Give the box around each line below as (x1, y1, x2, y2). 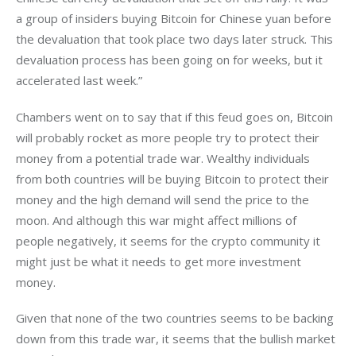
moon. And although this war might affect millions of (16, 211, 300, 228)
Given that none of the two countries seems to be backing (16, 310, 337, 327)
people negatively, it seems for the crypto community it (16, 232, 323, 249)
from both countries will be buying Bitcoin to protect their (16, 170, 332, 187)
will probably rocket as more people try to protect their (16, 129, 323, 145)
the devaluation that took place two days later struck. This (16, 31, 336, 48)
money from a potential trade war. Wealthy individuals (16, 149, 313, 166)
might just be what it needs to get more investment (16, 253, 304, 269)
